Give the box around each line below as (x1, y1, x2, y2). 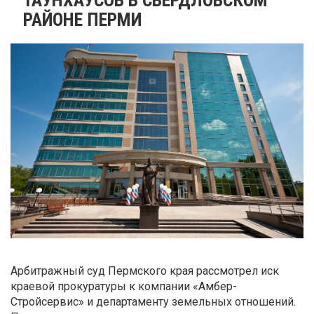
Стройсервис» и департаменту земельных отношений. (11, 295, 296, 309)
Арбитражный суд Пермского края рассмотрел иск (11, 264, 279, 278)
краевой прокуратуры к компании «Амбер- (11, 280, 237, 294)
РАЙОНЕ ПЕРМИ (23, 8, 142, 30)
